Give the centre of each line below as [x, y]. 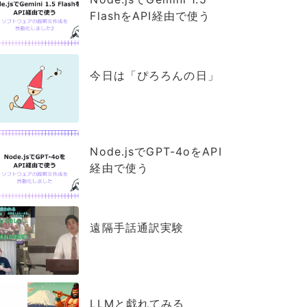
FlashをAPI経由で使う [150, 15]
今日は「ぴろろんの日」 [155, 75]
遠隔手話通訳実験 [137, 228]
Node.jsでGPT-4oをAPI [156, 151]
